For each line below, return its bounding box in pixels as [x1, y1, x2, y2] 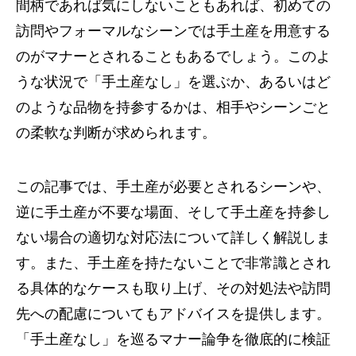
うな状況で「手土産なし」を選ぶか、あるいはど [16, 74, 331, 90]
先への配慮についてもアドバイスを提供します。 [16, 306, 331, 322]
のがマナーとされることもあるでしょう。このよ [16, 48, 331, 64]
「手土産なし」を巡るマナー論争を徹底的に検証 [16, 331, 331, 347]
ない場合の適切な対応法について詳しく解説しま [16, 230, 331, 246]
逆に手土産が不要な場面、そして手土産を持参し [16, 204, 331, 220]
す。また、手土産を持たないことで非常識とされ [16, 255, 331, 271]
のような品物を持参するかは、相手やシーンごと [16, 99, 331, 115]
